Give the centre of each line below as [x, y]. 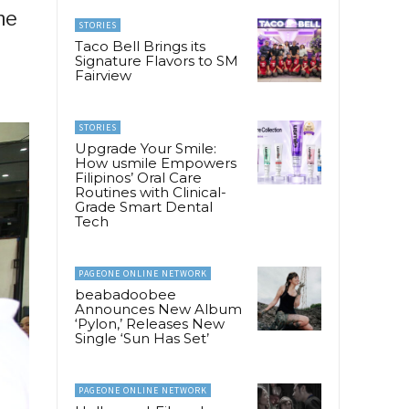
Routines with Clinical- [151, 192]
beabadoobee [126, 294]
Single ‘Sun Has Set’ [142, 338]
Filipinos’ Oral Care [138, 177]
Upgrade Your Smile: [146, 148]
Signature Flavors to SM [157, 60]
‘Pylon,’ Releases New [150, 323]
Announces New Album [158, 309]
